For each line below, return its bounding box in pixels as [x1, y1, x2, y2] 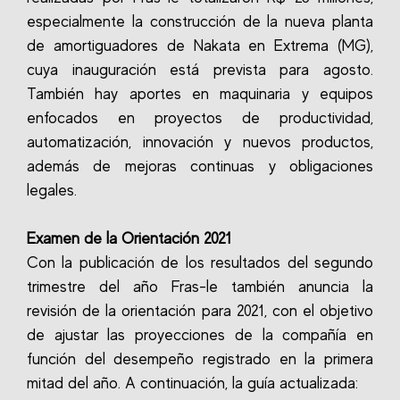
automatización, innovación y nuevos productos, [27, 133, 373, 151]
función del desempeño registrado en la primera [27, 350, 373, 368]
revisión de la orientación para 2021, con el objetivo [27, 302, 373, 320]
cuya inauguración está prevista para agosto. [27, 61, 373, 79]
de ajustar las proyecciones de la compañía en [27, 326, 373, 344]
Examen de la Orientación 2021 [27, 229, 236, 247]
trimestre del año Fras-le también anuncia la [27, 278, 373, 296]
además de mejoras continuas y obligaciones [27, 157, 373, 175]
